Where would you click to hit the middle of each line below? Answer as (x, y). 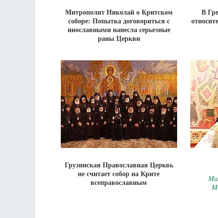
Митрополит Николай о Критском (119, 12)
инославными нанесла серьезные (119, 29)
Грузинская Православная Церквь (119, 165)
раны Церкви (119, 38)
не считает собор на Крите (119, 173)
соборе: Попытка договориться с (119, 21)
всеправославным (119, 182)
